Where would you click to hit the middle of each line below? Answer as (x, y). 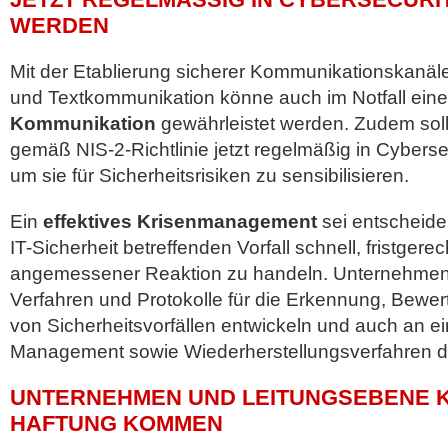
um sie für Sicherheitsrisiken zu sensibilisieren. (209, 175)
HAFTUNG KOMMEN (116, 423)
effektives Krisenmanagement (180, 221)
